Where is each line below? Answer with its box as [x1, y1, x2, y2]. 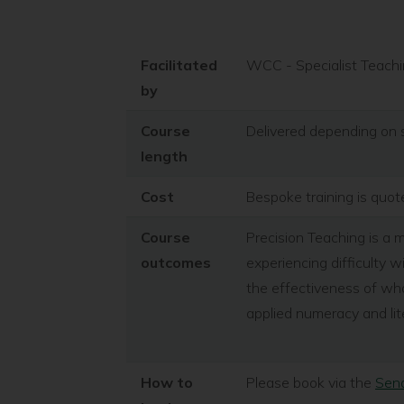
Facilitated [141, 56, 217, 75]
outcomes [141, 253, 211, 272]
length [141, 147, 188, 166]
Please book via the [246, 373, 375, 392]
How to [141, 373, 193, 392]
